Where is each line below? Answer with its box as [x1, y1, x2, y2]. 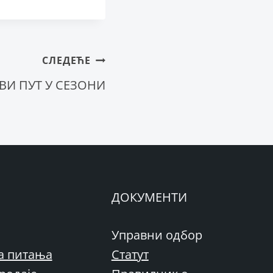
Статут [111, 246, 149, 263]
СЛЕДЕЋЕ [42, 53, 91, 67]
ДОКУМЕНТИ [111, 189, 187, 205]
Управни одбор [111, 227, 202, 243]
